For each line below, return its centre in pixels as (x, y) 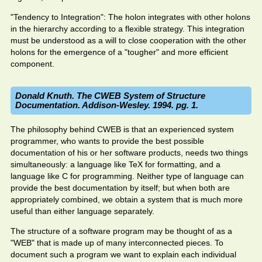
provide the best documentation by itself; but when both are (120, 188)
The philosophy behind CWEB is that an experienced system (122, 129)
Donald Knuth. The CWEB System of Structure (110, 96)
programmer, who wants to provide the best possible (107, 141)
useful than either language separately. (82, 211)
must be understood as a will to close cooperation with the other (128, 40)
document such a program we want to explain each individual (123, 254)
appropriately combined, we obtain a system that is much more (127, 199)
